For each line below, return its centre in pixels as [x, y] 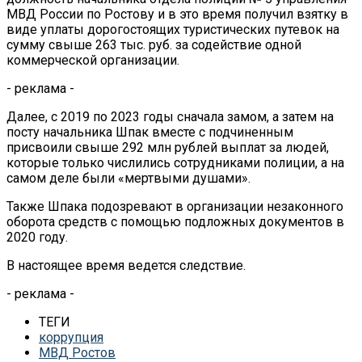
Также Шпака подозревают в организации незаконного [175, 206]
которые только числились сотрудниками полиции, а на [175, 162]
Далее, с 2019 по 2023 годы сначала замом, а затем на [170, 116]
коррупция [71, 337]
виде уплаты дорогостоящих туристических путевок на [173, 29]
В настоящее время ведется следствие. [126, 265]
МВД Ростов [77, 352]
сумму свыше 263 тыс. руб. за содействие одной [154, 44]
